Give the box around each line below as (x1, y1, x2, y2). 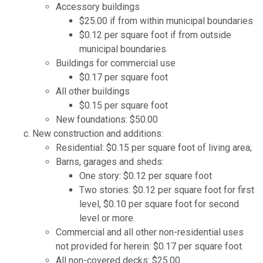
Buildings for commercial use (56, 58, 176, 69)
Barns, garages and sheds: (56, 156, 164, 168)
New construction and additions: (32, 128, 163, 140)
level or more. (79, 213, 135, 224)
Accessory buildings (56, 1, 140, 13)
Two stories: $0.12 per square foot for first (79, 184, 254, 196)
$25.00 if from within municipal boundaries (79, 15, 253, 27)
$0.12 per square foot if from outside (79, 29, 231, 41)
